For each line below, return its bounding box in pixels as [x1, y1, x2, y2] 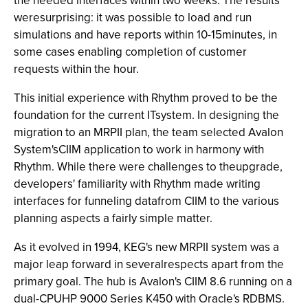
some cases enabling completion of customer [14, 43, 247, 60]
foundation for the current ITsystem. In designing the [14, 107, 279, 124]
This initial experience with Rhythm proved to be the [14, 89, 278, 107]
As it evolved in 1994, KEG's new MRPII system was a [14, 239, 279, 256]
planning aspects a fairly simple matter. [14, 210, 212, 227]
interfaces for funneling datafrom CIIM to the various [14, 192, 279, 210]
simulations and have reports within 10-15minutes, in [14, 26, 277, 43]
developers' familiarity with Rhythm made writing [14, 175, 261, 192]
